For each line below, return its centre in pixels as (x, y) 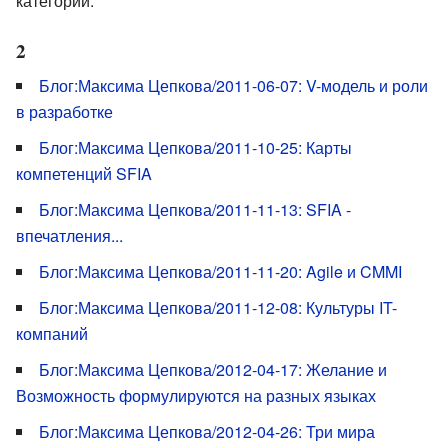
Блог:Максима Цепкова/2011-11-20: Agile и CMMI (220, 271)
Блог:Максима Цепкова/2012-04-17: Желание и (213, 369)
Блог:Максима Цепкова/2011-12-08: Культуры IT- (218, 307)
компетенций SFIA (84, 173)
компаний (52, 333)
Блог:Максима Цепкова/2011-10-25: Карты (195, 147)
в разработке (64, 111)
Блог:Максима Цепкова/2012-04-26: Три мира (207, 431)
